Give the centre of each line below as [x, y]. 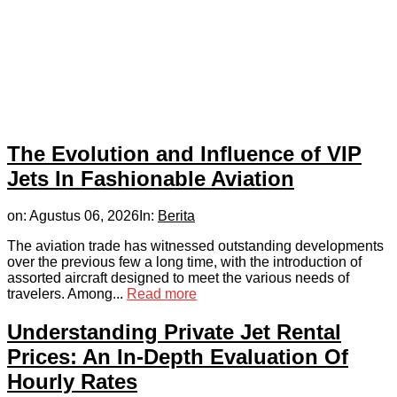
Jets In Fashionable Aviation [151, 178]
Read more [162, 294]
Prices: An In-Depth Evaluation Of [178, 357]
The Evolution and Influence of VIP [184, 153]
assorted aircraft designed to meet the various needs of [178, 278]
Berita [176, 216]
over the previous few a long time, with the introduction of [184, 262]
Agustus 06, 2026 [84, 216]
